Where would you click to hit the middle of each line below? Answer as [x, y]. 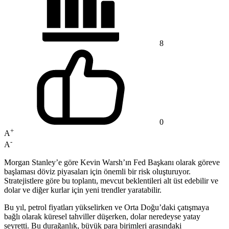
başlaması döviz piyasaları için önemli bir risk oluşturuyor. [97, 171]
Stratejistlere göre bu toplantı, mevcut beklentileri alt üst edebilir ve [111, 180]
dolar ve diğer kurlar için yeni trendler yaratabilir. [83, 190]
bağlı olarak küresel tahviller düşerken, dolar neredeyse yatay [102, 216]
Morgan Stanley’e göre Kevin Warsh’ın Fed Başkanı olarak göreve [112, 162]
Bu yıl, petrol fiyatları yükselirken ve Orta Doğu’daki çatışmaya [107, 207]
